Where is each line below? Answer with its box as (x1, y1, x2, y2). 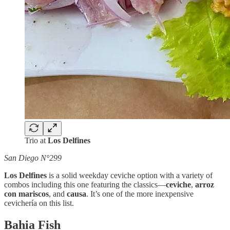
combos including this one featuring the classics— (4, 180, 166, 189)
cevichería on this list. (4, 198, 74, 207)
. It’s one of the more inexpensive (86, 189, 194, 198)
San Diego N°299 (4, 153, 62, 162)
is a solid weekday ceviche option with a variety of (47, 170, 213, 180)
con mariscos (4, 189, 49, 198)
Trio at (25, 136, 48, 145)
